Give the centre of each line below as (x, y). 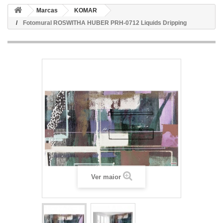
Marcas (47, 10)
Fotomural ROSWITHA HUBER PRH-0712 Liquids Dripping (105, 23)
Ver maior (106, 177)
